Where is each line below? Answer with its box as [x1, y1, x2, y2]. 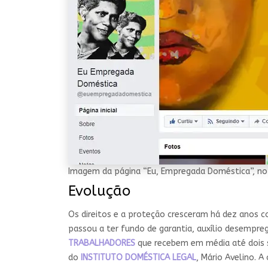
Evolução [68, 182, 130, 200]
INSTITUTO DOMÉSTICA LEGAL [81, 252, 196, 263]
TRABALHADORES [68, 238, 138, 249]
